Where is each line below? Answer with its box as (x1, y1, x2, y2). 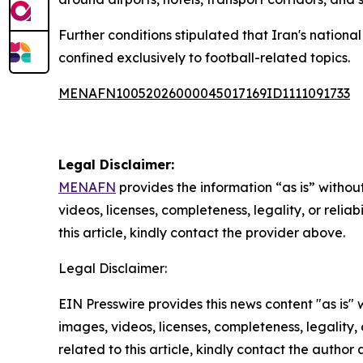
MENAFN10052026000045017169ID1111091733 (58, 85, 350, 102)
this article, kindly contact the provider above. (58, 224, 345, 241)
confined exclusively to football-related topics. (58, 49, 350, 66)
